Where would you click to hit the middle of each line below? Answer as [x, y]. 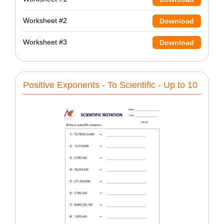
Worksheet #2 [45, 21]
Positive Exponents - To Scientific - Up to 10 [110, 85]
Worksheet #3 [45, 42]
